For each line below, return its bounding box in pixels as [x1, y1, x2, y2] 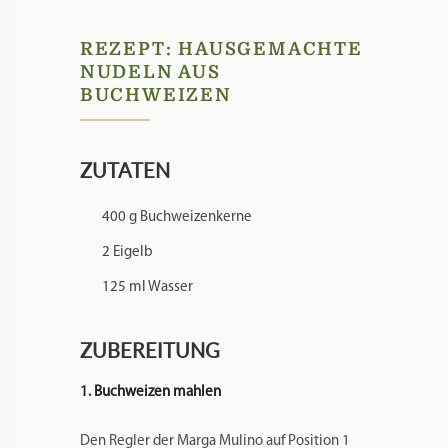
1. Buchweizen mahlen [79, 384, 221, 400]
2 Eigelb [101, 244, 153, 260]
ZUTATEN [79, 155, 170, 184]
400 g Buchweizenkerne [101, 209, 252, 225]
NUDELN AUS [79, 61, 221, 82]
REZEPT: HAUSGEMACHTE [79, 38, 363, 59]
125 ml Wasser [101, 279, 193, 295]
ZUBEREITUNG [79, 335, 220, 364]
